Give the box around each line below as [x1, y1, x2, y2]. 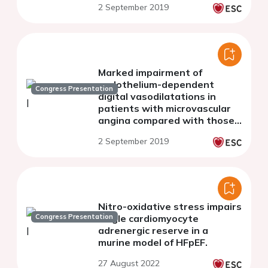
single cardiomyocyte [98, 212, 199, 225]
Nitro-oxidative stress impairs [98, 200, 242, 213]
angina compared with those [98, 114, 234, 127]
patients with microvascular [98, 102, 231, 115]
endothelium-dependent [98, 78, 214, 91]
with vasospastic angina [98, 126, 214, 139]
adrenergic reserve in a [98, 224, 208, 237]
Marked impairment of [98, 66, 202, 79]
